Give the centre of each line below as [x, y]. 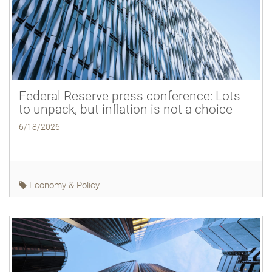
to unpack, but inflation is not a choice [126, 109]
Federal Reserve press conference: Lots [130, 96]
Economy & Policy [63, 185]
